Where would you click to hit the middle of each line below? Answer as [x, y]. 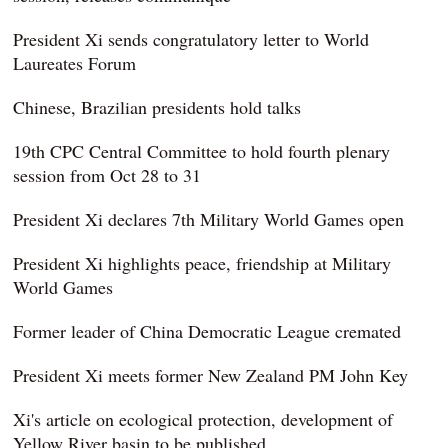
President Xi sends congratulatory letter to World [191, 39]
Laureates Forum [75, 63]
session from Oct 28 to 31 [107, 175]
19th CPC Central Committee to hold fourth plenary [202, 151]
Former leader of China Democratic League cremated [207, 331]
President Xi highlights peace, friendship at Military [202, 263]
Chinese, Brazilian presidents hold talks [157, 107]
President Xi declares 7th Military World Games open [209, 219]
